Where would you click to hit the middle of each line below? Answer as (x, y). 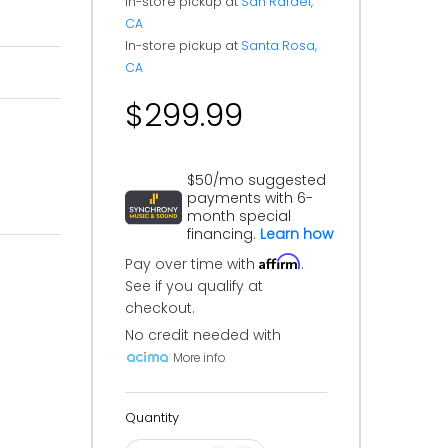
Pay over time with (192, 264)
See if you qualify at (194, 286)
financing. (223, 234)
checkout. (160, 308)
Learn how (296, 234)
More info (198, 358)
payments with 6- (250, 198)
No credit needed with (203, 335)
